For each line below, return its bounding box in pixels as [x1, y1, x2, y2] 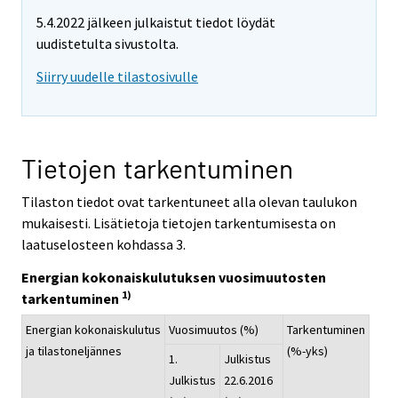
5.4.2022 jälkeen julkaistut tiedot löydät [36, 13, 275, 32]
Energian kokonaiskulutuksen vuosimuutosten [21, 267, 326, 286]
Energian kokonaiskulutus [26, 322, 161, 338]
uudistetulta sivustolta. [36, 35, 179, 53]
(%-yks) [287, 343, 328, 360]
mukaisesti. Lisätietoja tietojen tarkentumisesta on [21, 213, 336, 232]
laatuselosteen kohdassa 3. [21, 235, 186, 253]
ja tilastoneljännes [26, 343, 122, 360]
